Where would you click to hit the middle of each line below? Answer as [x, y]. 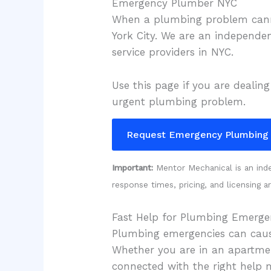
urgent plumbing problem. [179, 101]
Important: [133, 168]
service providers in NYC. [173, 52]
